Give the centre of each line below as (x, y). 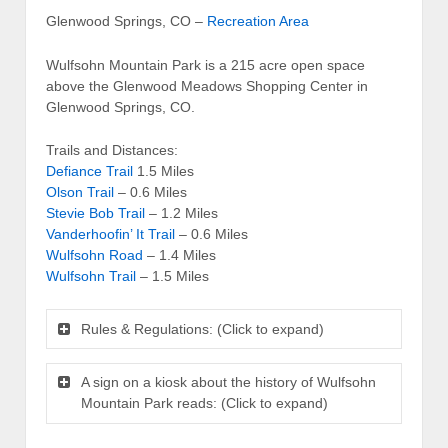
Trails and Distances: (112, 149)
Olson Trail (80, 191)
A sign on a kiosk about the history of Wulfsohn (228, 382)
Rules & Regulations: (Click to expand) (202, 328)
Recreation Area (258, 21)
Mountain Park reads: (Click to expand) (204, 403)
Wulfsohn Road (94, 254)
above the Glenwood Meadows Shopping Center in (207, 85)
